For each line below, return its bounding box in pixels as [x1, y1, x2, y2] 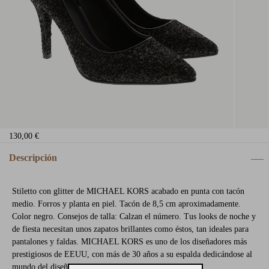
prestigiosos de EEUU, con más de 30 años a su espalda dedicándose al [12, 250, 252, 259]
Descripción [9, 153, 57, 163]
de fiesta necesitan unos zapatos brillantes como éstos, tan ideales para [12, 225, 249, 234]
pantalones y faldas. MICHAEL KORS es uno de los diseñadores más [12, 237, 247, 246]
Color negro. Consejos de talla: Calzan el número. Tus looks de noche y [12, 212, 256, 221]
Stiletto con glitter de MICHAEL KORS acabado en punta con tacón [12, 187, 244, 196]
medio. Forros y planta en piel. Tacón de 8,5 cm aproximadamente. [12, 199, 241, 208]
